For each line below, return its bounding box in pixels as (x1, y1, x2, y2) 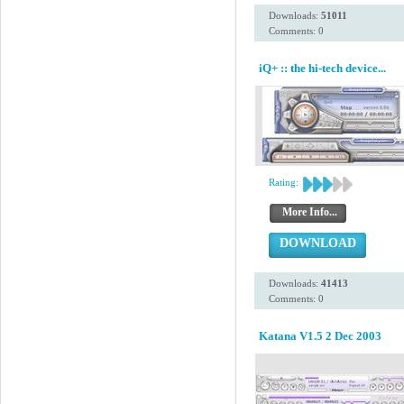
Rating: (269, 177, 298, 188)
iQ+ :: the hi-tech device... (259, 61, 386, 75)
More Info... (282, 206, 337, 218)
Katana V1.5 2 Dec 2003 (259, 329, 381, 343)
